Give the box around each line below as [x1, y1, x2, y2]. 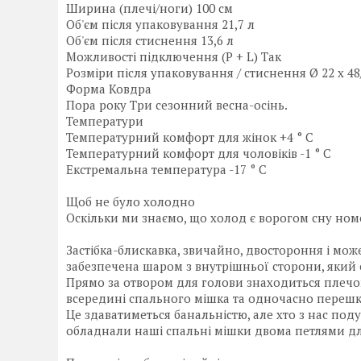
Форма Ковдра [66, 81, 151, 98]
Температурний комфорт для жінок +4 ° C [66, 129, 313, 146]
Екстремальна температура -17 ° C [66, 161, 267, 178]
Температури [66, 113, 143, 130]
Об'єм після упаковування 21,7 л [66, 16, 255, 33]
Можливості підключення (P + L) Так [66, 48, 281, 65]
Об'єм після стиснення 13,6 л [66, 32, 234, 49]
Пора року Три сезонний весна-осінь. [66, 97, 288, 114]
